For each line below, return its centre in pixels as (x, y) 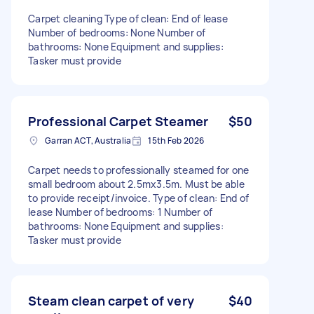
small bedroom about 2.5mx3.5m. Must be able (136, 184)
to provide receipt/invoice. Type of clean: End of (139, 198)
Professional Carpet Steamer (118, 121)
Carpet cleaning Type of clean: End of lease (128, 18)
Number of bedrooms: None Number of (117, 32)
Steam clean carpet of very (111, 300)
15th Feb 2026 (176, 140)
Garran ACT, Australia (88, 140)
